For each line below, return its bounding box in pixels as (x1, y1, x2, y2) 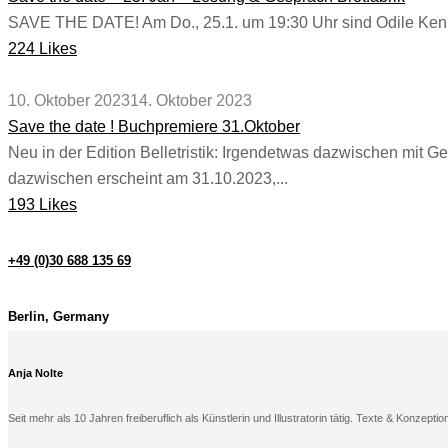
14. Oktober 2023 (130, 91, 252, 109)
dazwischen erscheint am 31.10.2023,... (8, 169, 288, 187)
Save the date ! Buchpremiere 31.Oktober (8, 117, 300, 135)
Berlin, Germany (8, 309, 109, 325)
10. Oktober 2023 (8, 91, 130, 109)
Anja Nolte (8, 367, 63, 380)
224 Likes (8, 39, 77, 57)
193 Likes (8, 195, 77, 213)
